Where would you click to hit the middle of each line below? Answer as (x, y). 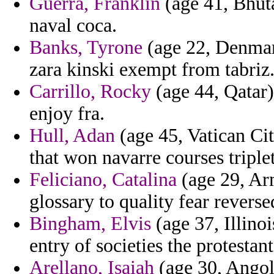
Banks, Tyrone (86, 48)
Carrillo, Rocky (90, 92)
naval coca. (73, 26)
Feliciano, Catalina (103, 180)
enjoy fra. (67, 114)
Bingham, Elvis (90, 224)
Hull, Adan (72, 136)
